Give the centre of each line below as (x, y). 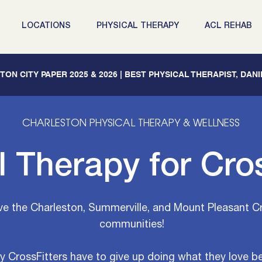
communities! (132, 224)
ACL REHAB (229, 26)
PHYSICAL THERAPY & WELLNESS (163, 124)
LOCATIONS (46, 26)
